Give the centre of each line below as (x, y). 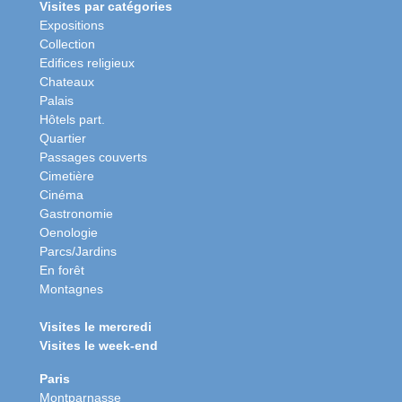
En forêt (62, 270)
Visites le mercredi (96, 326)
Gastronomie (76, 213)
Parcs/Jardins (78, 251)
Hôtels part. (72, 119)
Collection (67, 44)
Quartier (63, 138)
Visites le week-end (99, 345)
